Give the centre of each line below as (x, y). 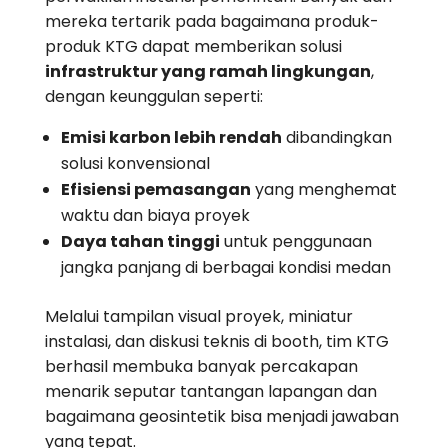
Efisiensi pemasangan (155, 189)
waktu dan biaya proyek (155, 215)
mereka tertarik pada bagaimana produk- (211, 21)
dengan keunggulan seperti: (153, 96)
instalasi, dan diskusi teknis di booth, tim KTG (216, 341)
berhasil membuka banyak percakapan (201, 366)
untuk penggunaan (295, 241)
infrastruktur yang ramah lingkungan (207, 71)
